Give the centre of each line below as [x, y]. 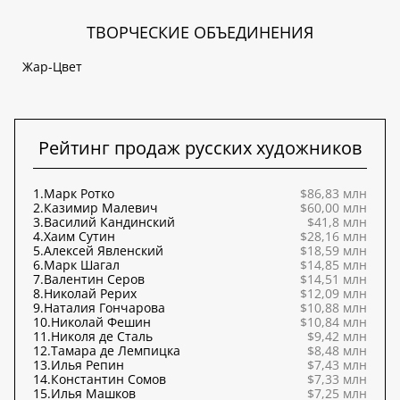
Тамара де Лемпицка [116, 350]
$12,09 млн [333, 293]
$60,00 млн [333, 208]
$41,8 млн [337, 222]
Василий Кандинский [109, 222]
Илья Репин [87, 365]
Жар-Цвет [52, 67]
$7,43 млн [337, 365]
